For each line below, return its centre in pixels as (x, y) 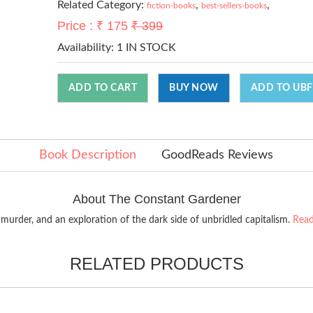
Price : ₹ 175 (94, 26)
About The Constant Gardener (156, 199)
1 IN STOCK (146, 47)
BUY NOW (194, 88)
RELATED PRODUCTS (156, 263)
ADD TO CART (103, 88)
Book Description (87, 155)
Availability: (87, 47)
